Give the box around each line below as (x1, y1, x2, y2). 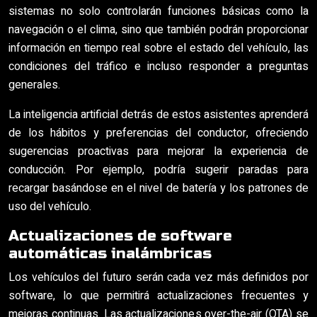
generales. (8, 76, 60, 93)
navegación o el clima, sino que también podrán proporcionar (8, 21, 309, 38)
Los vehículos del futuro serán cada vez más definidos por (8, 269, 309, 286)
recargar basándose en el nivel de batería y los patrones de (8, 180, 309, 197)
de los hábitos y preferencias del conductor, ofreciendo (8, 125, 309, 142)
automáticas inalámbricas (8, 245, 212, 263)
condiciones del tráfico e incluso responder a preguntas (8, 58, 309, 75)
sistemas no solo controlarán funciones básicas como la (8, 3, 309, 20)
